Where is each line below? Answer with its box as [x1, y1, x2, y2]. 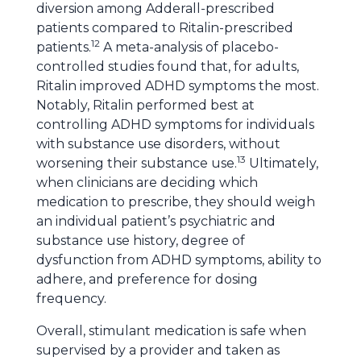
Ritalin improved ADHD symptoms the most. [36, 78, 319, 93]
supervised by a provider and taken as [36, 342, 280, 358]
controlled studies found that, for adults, [36, 59, 299, 74]
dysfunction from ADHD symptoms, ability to [36, 252, 322, 268]
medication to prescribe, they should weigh [36, 194, 315, 210]
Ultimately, [246, 156, 318, 171]
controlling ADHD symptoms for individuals [36, 117, 314, 132]
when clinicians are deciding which [36, 175, 258, 190]
